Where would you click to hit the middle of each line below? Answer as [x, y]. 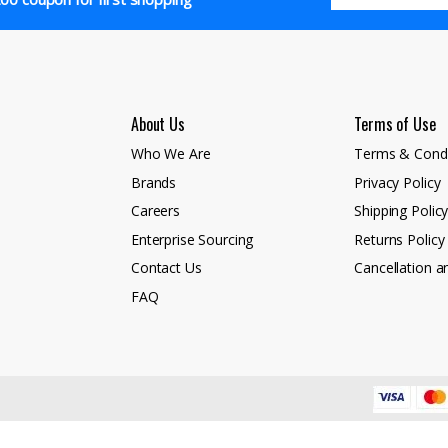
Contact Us [166, 268]
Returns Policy [399, 239]
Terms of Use [395, 124]
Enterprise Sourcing [192, 239]
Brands [154, 182]
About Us [158, 124]
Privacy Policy [397, 182]
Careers [156, 211]
